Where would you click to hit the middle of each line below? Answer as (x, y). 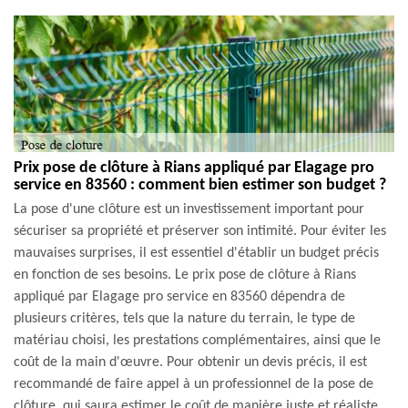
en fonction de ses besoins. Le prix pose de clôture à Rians (185, 275)
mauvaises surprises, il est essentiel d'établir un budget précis (196, 253)
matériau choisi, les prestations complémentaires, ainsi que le (197, 341)
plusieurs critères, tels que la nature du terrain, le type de (184, 319)
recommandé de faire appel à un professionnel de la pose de (194, 384)
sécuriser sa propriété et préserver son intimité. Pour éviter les (200, 231)
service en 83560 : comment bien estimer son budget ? (200, 185)
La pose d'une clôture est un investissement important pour (189, 209)
